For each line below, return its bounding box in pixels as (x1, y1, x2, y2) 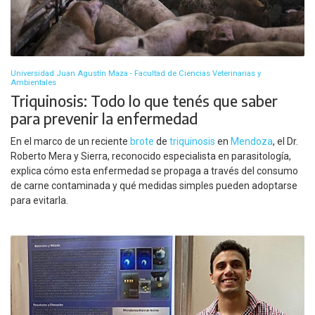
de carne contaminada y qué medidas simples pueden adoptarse (11, 180, 297, 192)
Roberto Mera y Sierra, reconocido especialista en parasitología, (11, 150, 291, 162)
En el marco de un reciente (11, 136, 130, 148)
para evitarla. (11, 195, 68, 207)
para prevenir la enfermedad (11, 108, 198, 128)
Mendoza (231, 136, 273, 148)
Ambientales (11, 77, 56, 87)
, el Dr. (273, 136, 298, 148)
